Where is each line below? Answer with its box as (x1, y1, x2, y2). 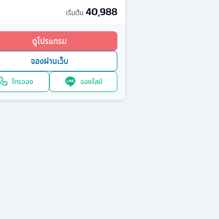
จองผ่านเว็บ (30, 55, 68, 68)
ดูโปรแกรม (32, 35, 67, 48)
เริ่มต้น (66, 7, 84, 19)
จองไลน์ (80, 76, 103, 88)
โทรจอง (11, 76, 33, 88)
